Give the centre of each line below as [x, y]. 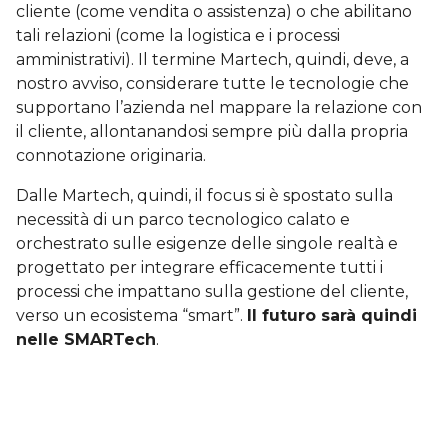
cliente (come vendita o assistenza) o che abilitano [214, 12]
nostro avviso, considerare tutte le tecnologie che [212, 84]
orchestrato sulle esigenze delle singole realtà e [207, 244]
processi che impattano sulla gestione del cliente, [212, 292]
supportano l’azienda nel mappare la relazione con [219, 108]
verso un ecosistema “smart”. [131, 316]
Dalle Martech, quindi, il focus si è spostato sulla [204, 196]
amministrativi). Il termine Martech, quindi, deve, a [212, 60]
